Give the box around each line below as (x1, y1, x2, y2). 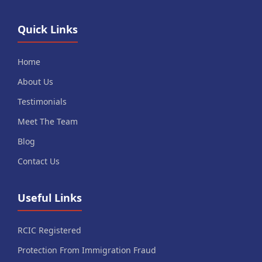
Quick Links (18, 22, 78, 37)
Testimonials (18, 96, 67, 108)
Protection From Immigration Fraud (18, 244, 156, 256)
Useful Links (18, 191, 82, 205)
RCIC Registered (18, 225, 81, 236)
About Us (18, 76, 53, 88)
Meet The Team (18, 116, 78, 127)
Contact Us (18, 156, 60, 167)
